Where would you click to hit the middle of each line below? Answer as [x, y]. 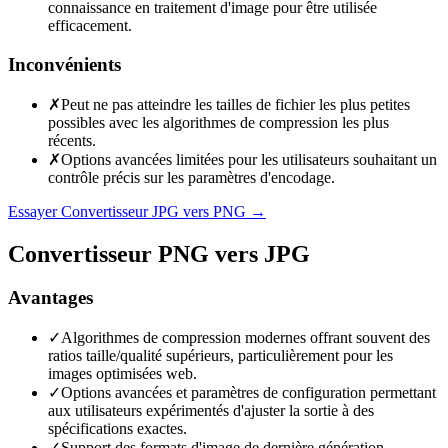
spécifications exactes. [117, 429]
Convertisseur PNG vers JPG [159, 253]
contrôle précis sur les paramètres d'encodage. [191, 177]
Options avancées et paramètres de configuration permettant [248, 393]
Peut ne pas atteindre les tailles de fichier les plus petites [235, 104]
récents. [72, 140]
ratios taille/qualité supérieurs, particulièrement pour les [220, 356]
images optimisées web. [122, 374]
